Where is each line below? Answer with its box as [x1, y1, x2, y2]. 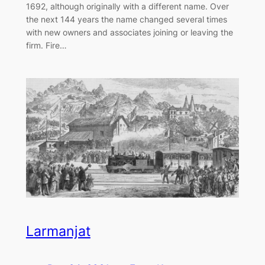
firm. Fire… [25, 40, 67, 50]
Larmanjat [25, 223, 91, 240]
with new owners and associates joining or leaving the [25, 27, 233, 37]
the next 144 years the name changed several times [25, 14, 227, 24]
